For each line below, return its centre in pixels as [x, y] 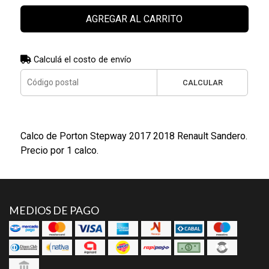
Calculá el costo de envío [81, 59]
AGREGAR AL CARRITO [134, 19]
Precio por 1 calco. [59, 150]
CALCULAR [202, 82]
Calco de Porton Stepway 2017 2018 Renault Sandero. [134, 136]
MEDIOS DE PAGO [54, 210]
